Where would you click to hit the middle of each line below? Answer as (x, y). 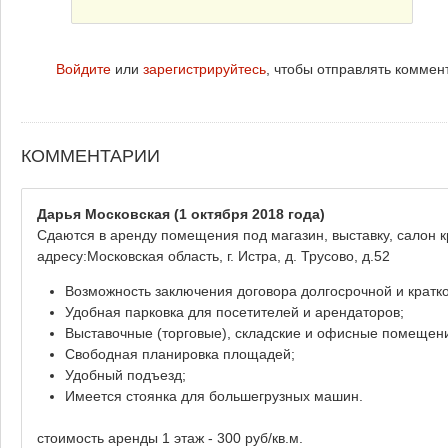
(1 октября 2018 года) (247, 213)
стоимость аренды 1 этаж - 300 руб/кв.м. (170, 437)
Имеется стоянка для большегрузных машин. (214, 395)
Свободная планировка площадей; (180, 353)
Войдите (83, 69)
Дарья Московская (103, 213)
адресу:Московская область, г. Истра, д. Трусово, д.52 (213, 255)
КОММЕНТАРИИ (90, 156)
